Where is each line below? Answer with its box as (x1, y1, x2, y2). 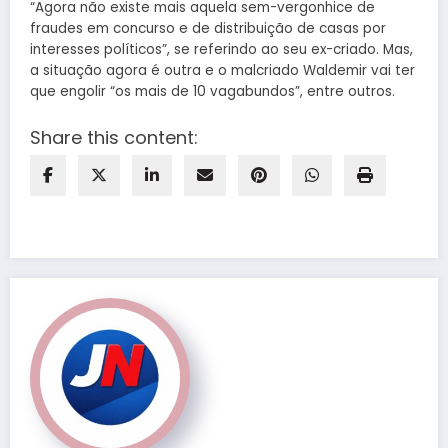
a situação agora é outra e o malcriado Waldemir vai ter (30, 60, 415, 80)
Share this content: (30, 124, 198, 150)
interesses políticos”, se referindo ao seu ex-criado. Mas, (30, 39, 413, 59)
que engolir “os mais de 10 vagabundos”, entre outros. (30, 81, 395, 101)
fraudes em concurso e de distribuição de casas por (30, 18, 386, 38)
